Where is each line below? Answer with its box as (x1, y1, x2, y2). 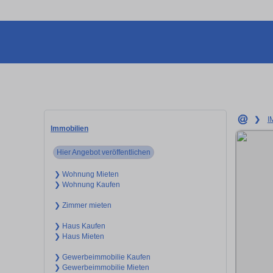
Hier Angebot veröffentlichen (57, 147, 151, 157)
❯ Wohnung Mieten (54, 169, 119, 179)
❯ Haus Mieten (54, 232, 104, 241)
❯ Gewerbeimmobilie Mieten (54, 263, 149, 272)
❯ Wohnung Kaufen (54, 180, 120, 189)
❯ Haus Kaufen (54, 221, 105, 230)
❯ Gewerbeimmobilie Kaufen (54, 252, 151, 261)
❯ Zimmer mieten (54, 200, 112, 210)
